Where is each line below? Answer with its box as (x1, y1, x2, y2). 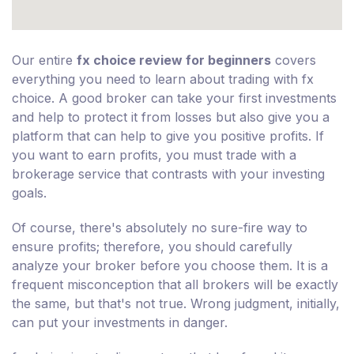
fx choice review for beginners (77, 51, 271, 68)
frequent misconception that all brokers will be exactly (12, 276, 338, 292)
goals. (12, 184, 47, 201)
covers (271, 51, 316, 68)
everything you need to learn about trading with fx (12, 70, 314, 87)
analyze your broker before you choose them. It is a (12, 257, 328, 273)
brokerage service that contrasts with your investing (12, 165, 325, 182)
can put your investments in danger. (12, 314, 228, 330)
